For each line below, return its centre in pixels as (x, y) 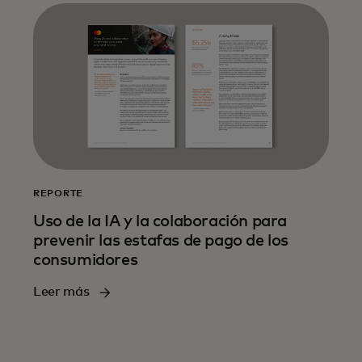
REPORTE (59, 194)
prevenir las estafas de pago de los (161, 241)
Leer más (61, 292)
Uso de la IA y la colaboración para (160, 222)
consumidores (86, 261)
